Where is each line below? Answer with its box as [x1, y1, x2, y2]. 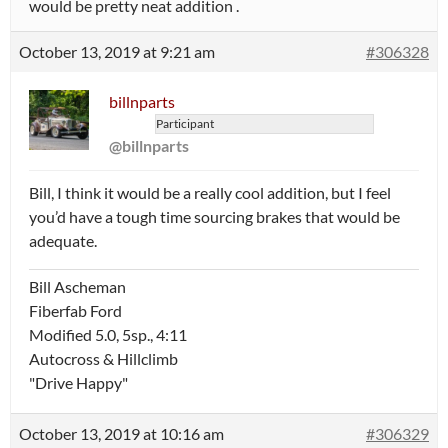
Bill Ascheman [29, 277, 126, 297]
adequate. [29, 231, 97, 251]
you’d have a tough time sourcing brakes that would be [29, 207, 400, 227]
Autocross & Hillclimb [29, 349, 178, 369]
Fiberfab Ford [29, 301, 122, 321]
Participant [155, 116, 214, 132]
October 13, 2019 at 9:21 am [19, 42, 215, 62]
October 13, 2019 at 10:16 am [19, 424, 224, 444]
